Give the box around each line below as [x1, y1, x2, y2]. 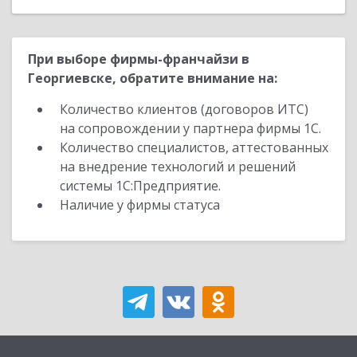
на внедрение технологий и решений [60, 158, 296, 175]
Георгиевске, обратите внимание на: [28, 69, 277, 87]
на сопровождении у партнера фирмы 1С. [60, 120, 321, 137]
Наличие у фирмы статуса [60, 196, 223, 214]
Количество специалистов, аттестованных [60, 139, 328, 156]
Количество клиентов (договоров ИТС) [60, 100, 308, 118]
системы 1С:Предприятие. [60, 177, 221, 194]
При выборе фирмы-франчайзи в [28, 50, 249, 68]
